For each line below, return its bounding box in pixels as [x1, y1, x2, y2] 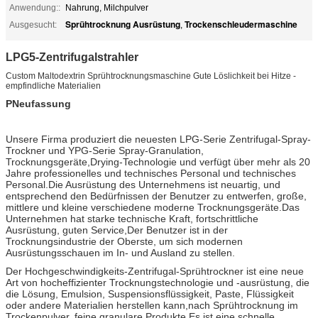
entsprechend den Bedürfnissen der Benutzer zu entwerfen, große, [6, 190, 307, 202]
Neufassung [12, 97, 71, 109]
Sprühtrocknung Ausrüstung [65, 17, 180, 31]
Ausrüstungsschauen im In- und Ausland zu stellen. [6, 246, 235, 258]
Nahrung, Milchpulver [65, 2, 148, 13]
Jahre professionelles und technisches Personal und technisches [6, 167, 296, 179]
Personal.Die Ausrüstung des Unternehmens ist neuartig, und [6, 178, 280, 190]
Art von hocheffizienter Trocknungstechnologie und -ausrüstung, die [6, 276, 309, 288]
